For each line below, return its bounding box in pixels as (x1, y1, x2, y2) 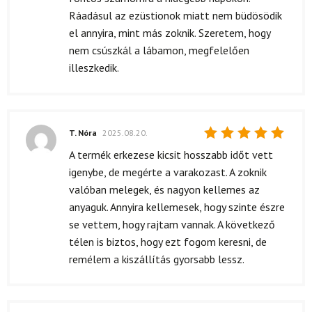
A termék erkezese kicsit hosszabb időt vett (69, 147, 273, 162)
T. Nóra (69, 127, 99, 138)
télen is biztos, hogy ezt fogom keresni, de (69, 234, 267, 249)
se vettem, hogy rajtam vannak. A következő (69, 217, 275, 231)
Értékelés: (204, 144, 297, 157)
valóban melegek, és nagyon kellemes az (69, 182, 260, 196)
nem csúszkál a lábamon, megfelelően (69, 43, 249, 58)
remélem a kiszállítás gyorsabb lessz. (69, 251, 244, 266)
